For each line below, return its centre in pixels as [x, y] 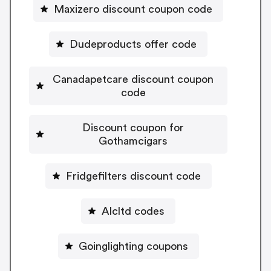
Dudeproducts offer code [133, 44]
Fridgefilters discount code [133, 176]
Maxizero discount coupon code [133, 9]
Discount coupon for [133, 127]
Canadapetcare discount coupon [133, 79]
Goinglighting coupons [133, 246]
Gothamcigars [133, 141]
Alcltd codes [133, 211]
